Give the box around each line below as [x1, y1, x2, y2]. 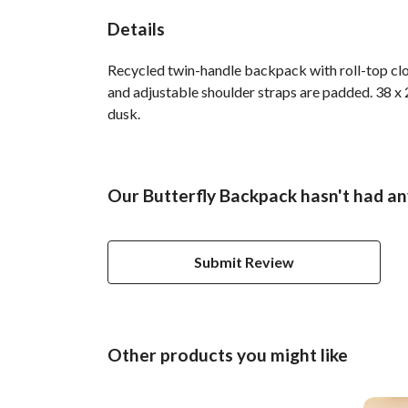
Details [107, 17, 165, 39]
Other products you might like [107, 343, 348, 365]
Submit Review [194, 252, 294, 270]
